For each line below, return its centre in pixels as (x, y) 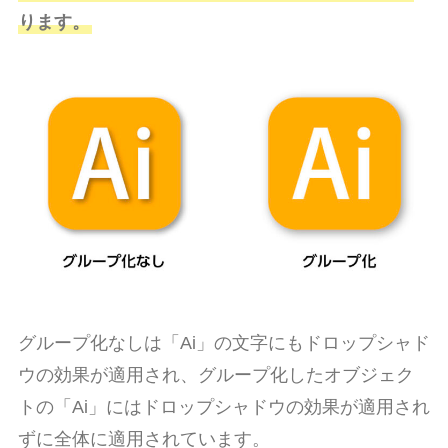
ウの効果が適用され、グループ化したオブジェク (215, 375)
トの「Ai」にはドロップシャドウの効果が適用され (223, 407)
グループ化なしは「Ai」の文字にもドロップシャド (223, 343)
